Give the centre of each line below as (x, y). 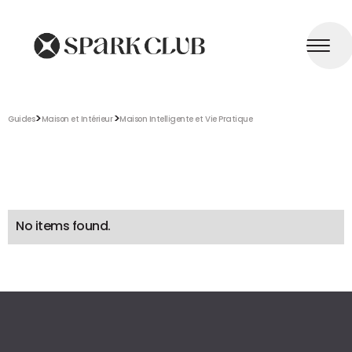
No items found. (63, 227)
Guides (22, 119)
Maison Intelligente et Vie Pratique (186, 119)
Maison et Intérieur (77, 119)
